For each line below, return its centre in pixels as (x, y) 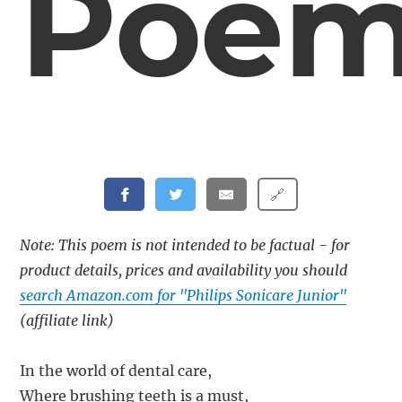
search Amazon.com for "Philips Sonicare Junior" (184, 296)
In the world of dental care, (116, 371)
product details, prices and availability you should (184, 271)
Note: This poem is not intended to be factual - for (185, 245)
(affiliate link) (67, 321)
